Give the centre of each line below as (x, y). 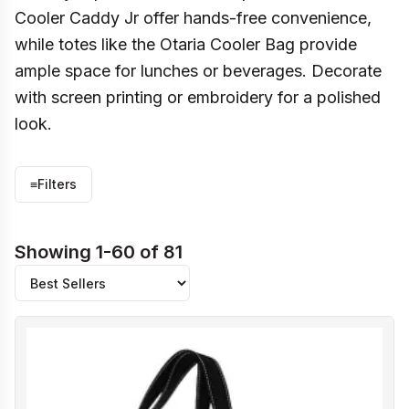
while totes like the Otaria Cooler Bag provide (186, 44)
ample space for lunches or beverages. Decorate (198, 71)
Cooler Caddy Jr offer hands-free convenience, (193, 18)
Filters (57, 184)
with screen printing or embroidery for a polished (198, 97)
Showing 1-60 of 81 (99, 252)
